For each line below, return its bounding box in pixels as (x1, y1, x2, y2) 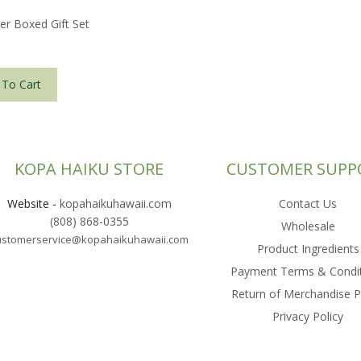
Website (6, 196, 49, 212)
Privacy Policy (272, 309, 344, 325)
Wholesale (280, 218, 335, 234)
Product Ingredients (256, 241, 359, 257)
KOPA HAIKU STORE (15, 158, 164, 180)
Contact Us (279, 196, 338, 212)
